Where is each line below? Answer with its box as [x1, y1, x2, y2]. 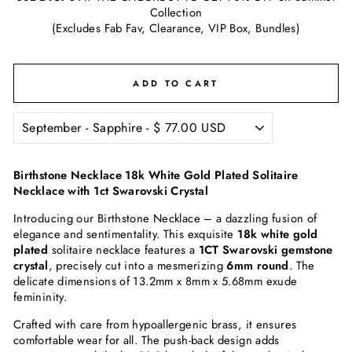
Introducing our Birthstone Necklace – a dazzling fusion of [13, 210, 317, 228]
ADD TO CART [133, 76, 219, 90]
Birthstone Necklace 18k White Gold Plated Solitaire [13, 167, 299, 185]
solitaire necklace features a [48, 241, 199, 259]
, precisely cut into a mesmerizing [48, 257, 227, 275]
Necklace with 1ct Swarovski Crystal [13, 182, 208, 200]
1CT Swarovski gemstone [198, 241, 333, 259]
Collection [149, 4, 203, 22]
